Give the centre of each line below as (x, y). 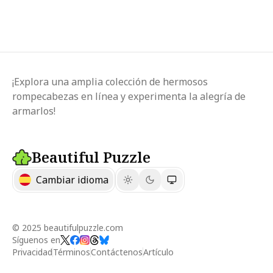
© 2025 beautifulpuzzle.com (68, 227)
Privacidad (32, 252)
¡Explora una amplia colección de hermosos (110, 81)
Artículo (158, 252)
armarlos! (34, 111)
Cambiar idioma (72, 179)
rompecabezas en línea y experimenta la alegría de (129, 96)
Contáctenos (117, 252)
